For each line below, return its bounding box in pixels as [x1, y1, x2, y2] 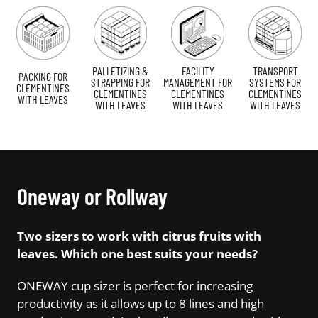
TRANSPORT [252, 63, 298, 77]
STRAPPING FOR [91, 75, 150, 89]
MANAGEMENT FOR [163, 75, 232, 89]
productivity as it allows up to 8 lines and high [17, 295, 264, 312]
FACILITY [181, 63, 214, 77]
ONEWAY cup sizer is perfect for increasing [17, 277, 253, 294]
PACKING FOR [18, 69, 67, 83]
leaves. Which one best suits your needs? [17, 245, 258, 262]
